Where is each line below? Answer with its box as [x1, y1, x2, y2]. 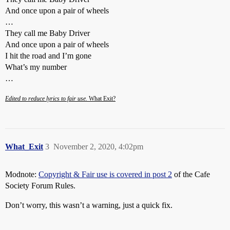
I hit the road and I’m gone [5, 51, 91, 61]
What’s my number [5, 63, 67, 72]
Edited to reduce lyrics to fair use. [5, 95, 87, 103]
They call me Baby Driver [5, 29, 90, 38]
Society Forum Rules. [5, 181, 75, 190]
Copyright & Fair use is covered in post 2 [39, 170, 172, 179]
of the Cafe [172, 170, 210, 179]
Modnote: [5, 170, 39, 179]
